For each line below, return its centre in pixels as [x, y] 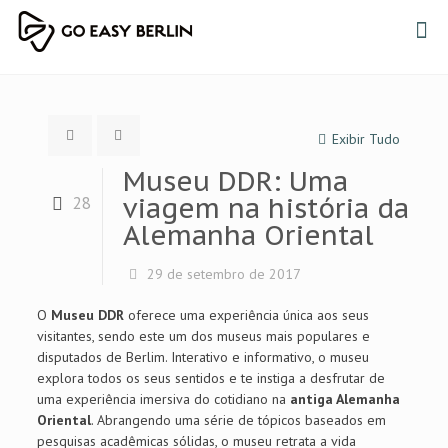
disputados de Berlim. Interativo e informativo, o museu [202, 357]
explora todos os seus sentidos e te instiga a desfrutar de [210, 378]
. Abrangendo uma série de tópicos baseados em [238, 420]
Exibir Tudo [366, 139]
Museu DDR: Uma [235, 181]
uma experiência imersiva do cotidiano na [163, 399]
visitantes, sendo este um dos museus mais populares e [203, 336]
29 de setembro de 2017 [223, 274]
